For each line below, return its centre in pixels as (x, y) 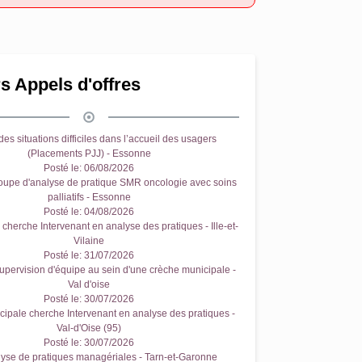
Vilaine (89, 241)
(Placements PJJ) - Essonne (89, 154)
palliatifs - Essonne (89, 197)
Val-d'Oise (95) (89, 328)
